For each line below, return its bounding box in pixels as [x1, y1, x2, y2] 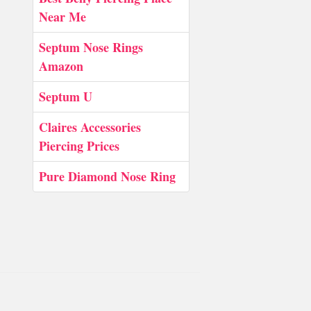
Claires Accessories [39, 118, 141, 136]
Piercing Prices [39, 137, 119, 155]
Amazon [39, 57, 83, 75]
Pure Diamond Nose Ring [39, 167, 176, 185]
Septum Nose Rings [39, 38, 143, 56]
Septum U [39, 87, 92, 106]
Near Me [39, 8, 86, 26]
